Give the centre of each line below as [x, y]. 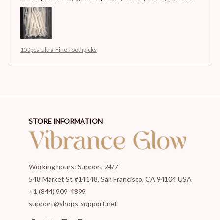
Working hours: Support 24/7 [73, 167]
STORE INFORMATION [66, 121]
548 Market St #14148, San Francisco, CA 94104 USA [110, 179]
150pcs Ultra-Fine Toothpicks [58, 50]
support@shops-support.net [73, 204]
